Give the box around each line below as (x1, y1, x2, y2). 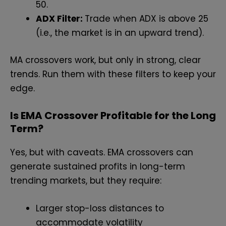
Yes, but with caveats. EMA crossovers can (10, 146, 193, 159)
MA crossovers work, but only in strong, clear (10, 53, 201, 66)
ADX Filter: (36, 13, 85, 25)
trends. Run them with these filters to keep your (10, 68, 216, 80)
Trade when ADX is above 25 (85, 13, 208, 25)
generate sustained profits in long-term (10, 160, 185, 173)
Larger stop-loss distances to (36, 202, 164, 215)
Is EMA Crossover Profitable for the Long (10, 108, 216, 123)
